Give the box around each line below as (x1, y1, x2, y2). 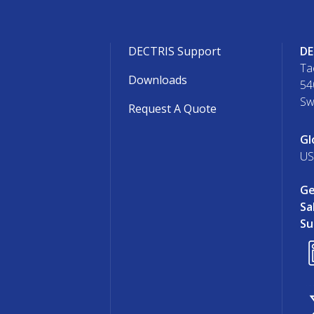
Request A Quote (128, 100, 217, 116)
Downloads (128, 71, 188, 88)
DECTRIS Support (128, 43, 221, 59)
